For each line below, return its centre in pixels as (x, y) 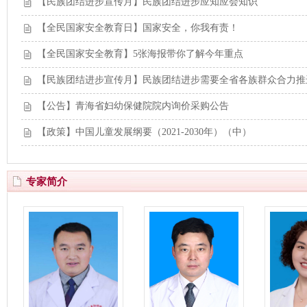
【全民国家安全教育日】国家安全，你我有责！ (138, 28)
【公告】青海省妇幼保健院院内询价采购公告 (133, 106)
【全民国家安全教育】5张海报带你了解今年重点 (140, 54)
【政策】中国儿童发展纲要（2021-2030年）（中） (144, 132)
